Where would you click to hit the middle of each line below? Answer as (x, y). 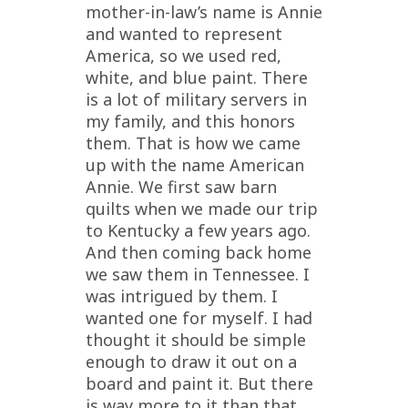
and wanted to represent (184, 33)
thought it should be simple (196, 339)
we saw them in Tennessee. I (198, 274)
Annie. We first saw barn (181, 186)
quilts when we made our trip (202, 208)
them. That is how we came (193, 143)
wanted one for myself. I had (199, 317)
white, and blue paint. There (197, 77)
